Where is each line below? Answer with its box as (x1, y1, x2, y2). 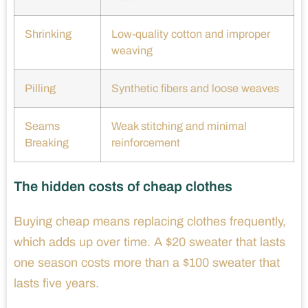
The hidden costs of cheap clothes (14, 179, 232, 195)
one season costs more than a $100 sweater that (14, 256, 280, 270)
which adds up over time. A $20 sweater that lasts (14, 235, 285, 250)
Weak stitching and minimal (111, 120, 247, 133)
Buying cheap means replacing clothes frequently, (14, 214, 286, 229)
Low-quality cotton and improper (111, 28, 270, 41)
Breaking (25, 137, 69, 149)
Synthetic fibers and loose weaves (111, 82, 279, 95)
